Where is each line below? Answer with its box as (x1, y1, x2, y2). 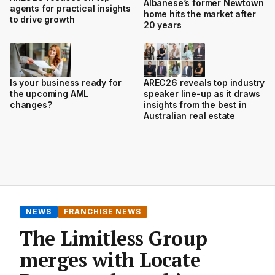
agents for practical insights (10, 3, 131, 14)
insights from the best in (144, 99, 247, 110)
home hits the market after (144, 8, 256, 19)
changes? (10, 99, 52, 110)
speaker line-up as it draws (144, 88, 261, 99)
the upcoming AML (10, 88, 89, 99)
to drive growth (10, 14, 75, 25)
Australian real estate (144, 110, 236, 122)
